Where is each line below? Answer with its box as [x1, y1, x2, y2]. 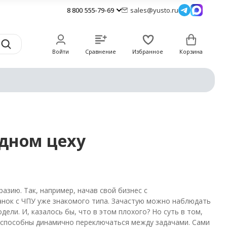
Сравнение [85, 48, 116, 55]
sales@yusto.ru [130, 5, 178, 15]
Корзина [179, 48, 203, 55]
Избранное [132, 48, 163, 55]
